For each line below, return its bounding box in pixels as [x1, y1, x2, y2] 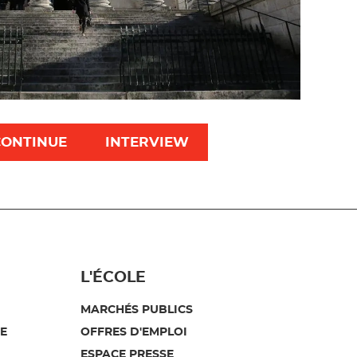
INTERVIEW [105, 135, 189, 149]
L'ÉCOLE [80, 269, 146, 285]
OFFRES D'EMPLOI [80, 326, 187, 338]
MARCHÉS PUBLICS [80, 304, 193, 316]
